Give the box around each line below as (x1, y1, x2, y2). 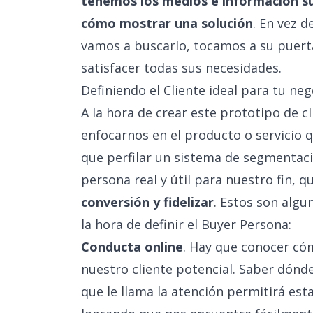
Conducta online (81, 238, 183, 255)
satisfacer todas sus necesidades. (81, 59, 282, 76)
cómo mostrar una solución (81, 15, 253, 31)
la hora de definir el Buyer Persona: (81, 216, 291, 233)
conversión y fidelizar (81, 194, 214, 210)
